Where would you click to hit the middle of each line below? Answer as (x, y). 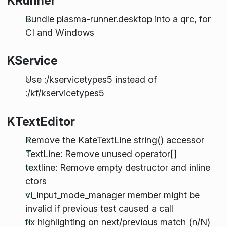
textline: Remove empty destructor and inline (118, 167)
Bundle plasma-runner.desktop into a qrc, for (118, 19)
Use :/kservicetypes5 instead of (91, 80)
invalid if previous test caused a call (99, 208)
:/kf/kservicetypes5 (65, 93)
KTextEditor (41, 121)
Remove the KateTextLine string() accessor (115, 140)
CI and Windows (60, 33)
